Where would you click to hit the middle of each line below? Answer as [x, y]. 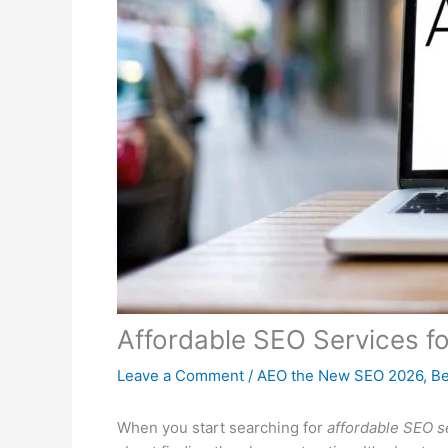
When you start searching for [222, 427]
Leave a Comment [180, 375]
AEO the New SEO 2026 [340, 375]
